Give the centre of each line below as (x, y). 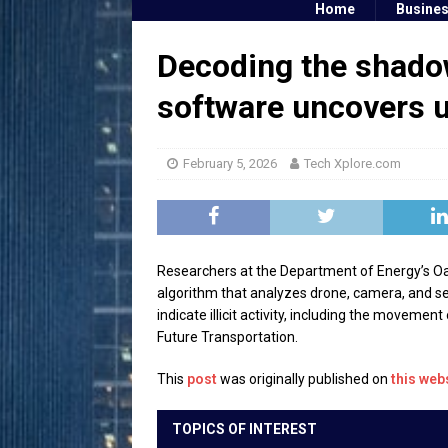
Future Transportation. (227, 336)
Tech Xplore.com (352, 163)
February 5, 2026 (230, 163)
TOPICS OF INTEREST (244, 428)
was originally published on (304, 378)
